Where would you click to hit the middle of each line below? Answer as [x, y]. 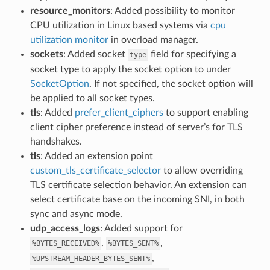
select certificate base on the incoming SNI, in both [137, 199]
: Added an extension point [96, 156]
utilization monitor [69, 39]
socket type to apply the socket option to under [130, 69]
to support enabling [206, 112]
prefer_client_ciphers [119, 112]
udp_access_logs [65, 228]
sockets [46, 54]
